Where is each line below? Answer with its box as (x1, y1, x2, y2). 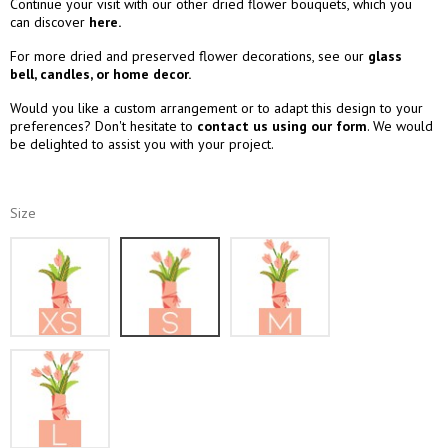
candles (40, 64, 90, 83)
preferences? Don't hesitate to (10, 116, 197, 135)
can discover (10, 12, 89, 31)
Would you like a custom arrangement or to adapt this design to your (10, 98, 423, 117)
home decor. (113, 64, 191, 83)
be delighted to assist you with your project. (10, 134, 274, 153)
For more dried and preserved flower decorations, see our (10, 46, 368, 65)
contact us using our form (197, 116, 367, 135)
